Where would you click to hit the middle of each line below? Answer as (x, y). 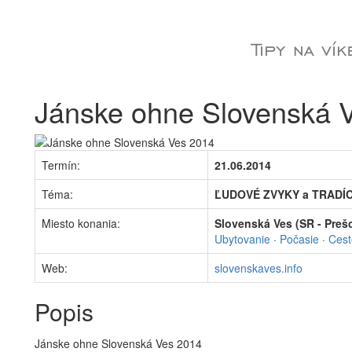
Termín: (61, 165)
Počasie (299, 239)
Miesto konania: (81, 223)
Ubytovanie (242, 239)
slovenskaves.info (258, 268)
